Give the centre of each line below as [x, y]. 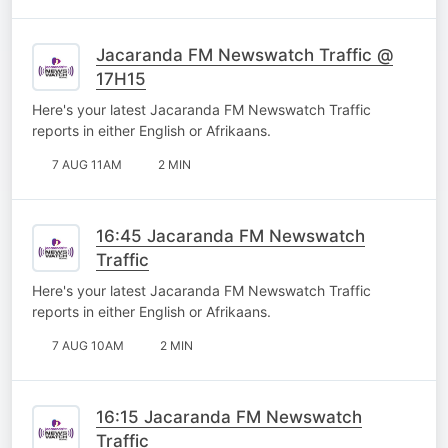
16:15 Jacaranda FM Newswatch [229, 416]
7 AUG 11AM [87, 164]
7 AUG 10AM [88, 345]
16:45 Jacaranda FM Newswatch [230, 235]
